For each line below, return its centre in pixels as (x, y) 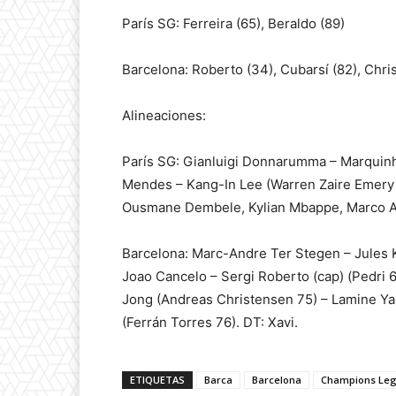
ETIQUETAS (157, 379)
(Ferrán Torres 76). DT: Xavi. (210, 322)
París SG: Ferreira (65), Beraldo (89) (233, 23)
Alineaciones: (164, 115)
